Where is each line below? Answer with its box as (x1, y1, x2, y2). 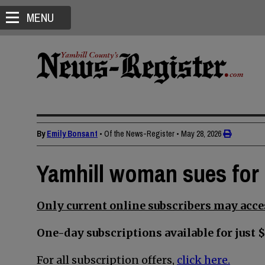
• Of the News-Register (99, 128, 174, 139)
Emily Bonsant (47, 128, 98, 139)
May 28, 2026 (181, 128, 221, 139)
